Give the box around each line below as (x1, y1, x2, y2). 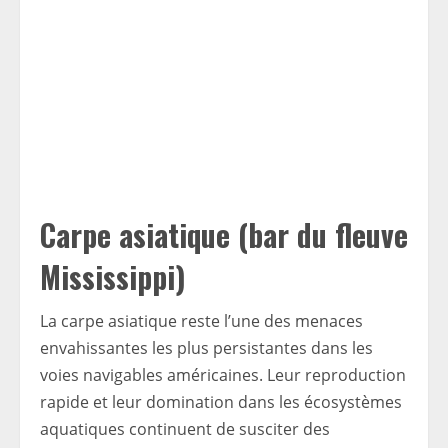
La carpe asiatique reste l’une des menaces (40, 310, 363, 333)
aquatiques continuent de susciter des (40, 418, 330, 441)
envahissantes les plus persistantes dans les (40, 337, 373, 360)
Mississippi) (40, 254, 186, 300)
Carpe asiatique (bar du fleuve (40, 212, 408, 258)
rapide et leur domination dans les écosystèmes (40, 391, 402, 414)
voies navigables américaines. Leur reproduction (40, 364, 406, 387)
